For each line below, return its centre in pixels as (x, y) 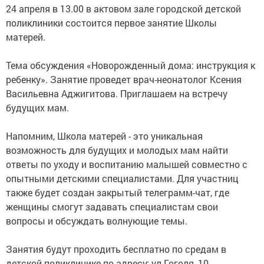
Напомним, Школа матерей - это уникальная (104, 136)
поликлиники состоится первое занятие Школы (111, 22)
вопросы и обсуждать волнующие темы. (97, 220)
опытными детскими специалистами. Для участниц (122, 178)
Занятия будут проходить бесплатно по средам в (116, 249)
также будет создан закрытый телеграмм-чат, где (118, 192)
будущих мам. (37, 107)
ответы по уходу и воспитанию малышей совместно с (127, 164)
